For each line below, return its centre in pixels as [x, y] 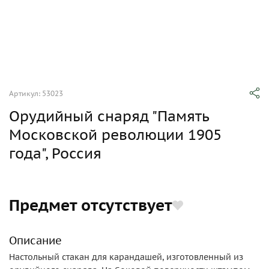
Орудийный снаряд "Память [109, 116]
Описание [35, 240]
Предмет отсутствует [91, 205]
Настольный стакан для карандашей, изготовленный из [126, 257]
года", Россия [55, 153]
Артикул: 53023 [36, 93]
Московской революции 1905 [115, 135]
